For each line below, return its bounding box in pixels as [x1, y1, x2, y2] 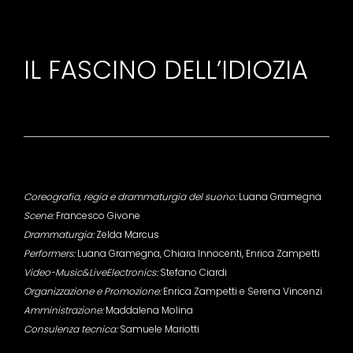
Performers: [24, 247, 75, 260]
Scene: [24, 209, 54, 222]
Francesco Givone [54, 209, 140, 222]
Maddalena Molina [103, 303, 193, 317]
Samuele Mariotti [117, 322, 199, 336]
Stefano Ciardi [158, 266, 227, 279]
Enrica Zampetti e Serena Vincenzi [161, 284, 322, 298]
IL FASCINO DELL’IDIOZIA [24, 52, 308, 87]
